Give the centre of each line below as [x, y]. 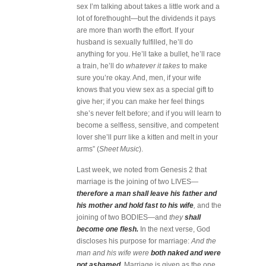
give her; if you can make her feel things [140, 102]
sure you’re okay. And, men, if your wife [139, 78]
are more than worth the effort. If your [135, 30]
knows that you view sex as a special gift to [145, 90]
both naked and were [186, 253]
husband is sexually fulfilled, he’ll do [135, 42]
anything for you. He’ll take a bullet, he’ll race [149, 54]
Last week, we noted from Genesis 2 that [142, 170]
